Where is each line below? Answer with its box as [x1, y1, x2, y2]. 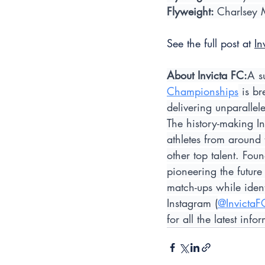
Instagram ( [167, 196, 218, 211]
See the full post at [167, 36, 254, 51]
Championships [167, 84, 238, 99]
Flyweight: [167, 4, 217, 19]
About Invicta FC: [167, 68, 247, 83]
